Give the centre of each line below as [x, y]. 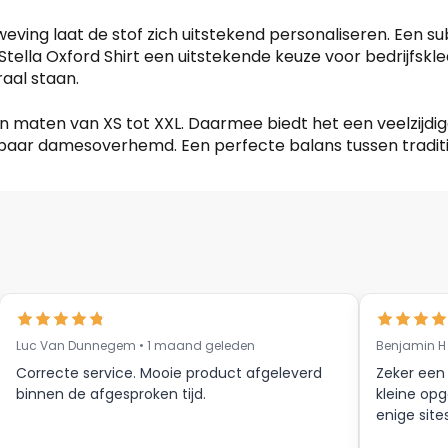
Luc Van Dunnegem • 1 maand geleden [135, 346]
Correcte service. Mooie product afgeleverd [169, 373]
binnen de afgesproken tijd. [111, 394]
